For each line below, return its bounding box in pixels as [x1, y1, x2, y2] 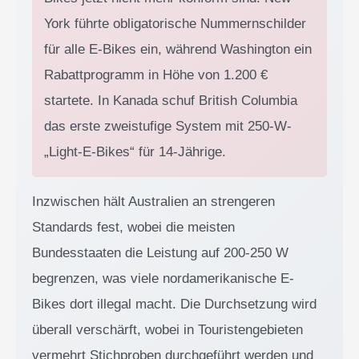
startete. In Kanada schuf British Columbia [44, 92, 297, 108]
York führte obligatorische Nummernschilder [44, 15, 306, 31]
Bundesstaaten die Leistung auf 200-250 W [32, 244, 288, 260]
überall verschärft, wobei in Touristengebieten [32, 321, 303, 337]
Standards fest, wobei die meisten [32, 219, 235, 235]
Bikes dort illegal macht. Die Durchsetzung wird [32, 296, 317, 312]
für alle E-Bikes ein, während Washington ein [44, 41, 312, 57]
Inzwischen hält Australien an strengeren [32, 193, 275, 209]
